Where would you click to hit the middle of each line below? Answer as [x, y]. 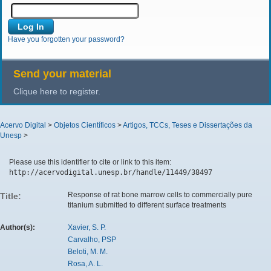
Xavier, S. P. [87, 227]
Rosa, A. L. [85, 263]
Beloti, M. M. [88, 251]
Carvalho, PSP [92, 239]
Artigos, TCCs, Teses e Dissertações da [188, 125]
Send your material [62, 73]
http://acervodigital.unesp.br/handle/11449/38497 [111, 172]
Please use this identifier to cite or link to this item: [90, 162]
